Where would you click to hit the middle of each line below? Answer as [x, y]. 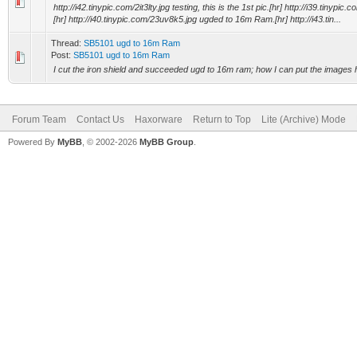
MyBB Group [167, 142]
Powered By [33, 142]
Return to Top [222, 120]
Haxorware [159, 120]
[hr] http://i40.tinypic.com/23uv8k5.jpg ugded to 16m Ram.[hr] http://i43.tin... [197, 19]
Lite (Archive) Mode [304, 120]
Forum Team [39, 120]
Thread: [67, 43]
